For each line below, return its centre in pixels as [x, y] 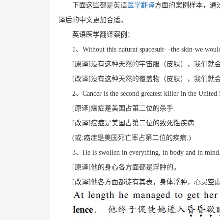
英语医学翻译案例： [103, 34]
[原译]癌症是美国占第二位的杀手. [124, 108]
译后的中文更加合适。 [93, 20]
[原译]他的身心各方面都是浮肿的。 [126, 167]
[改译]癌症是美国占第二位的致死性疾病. [134, 123]
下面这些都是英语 [99, 5]
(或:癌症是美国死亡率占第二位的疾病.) [131, 137]
